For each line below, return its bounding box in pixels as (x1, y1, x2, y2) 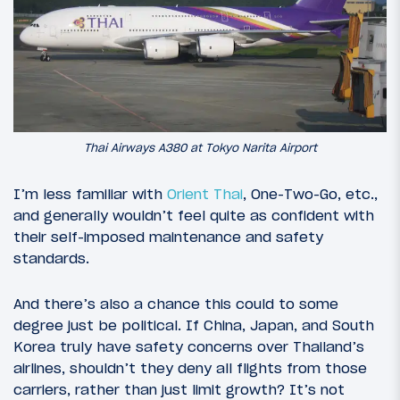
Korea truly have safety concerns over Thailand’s (13, 337, 364, 356)
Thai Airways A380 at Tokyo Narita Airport (83, 140, 317, 156)
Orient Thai (167, 185, 243, 204)
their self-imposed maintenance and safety (13, 228, 323, 246)
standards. (13, 249, 89, 268)
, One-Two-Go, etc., (243, 185, 378, 204)
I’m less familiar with (13, 185, 167, 204)
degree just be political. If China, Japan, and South (13, 316, 374, 335)
